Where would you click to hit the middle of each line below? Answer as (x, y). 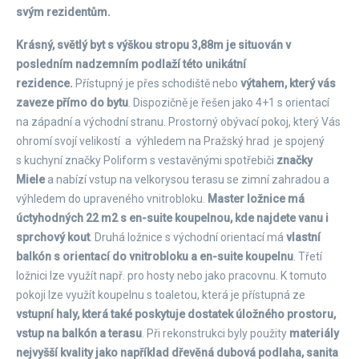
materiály (313, 333)
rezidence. (44, 83)
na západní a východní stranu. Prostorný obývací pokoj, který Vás (178, 122)
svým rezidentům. (65, 12)
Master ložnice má (256, 199)
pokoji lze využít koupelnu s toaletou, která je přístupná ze (161, 295)
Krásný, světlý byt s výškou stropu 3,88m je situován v (153, 45)
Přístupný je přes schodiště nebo (157, 83)
